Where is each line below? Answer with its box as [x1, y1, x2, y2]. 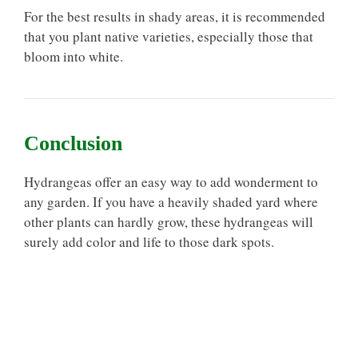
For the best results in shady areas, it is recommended [24, 6, 325, 26]
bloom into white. [24, 46, 123, 66]
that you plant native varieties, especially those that [24, 26, 313, 46]
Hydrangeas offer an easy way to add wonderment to [24, 172, 318, 191]
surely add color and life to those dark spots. [24, 232, 274, 251]
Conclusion [24, 131, 122, 155]
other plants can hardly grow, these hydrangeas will [24, 212, 313, 231]
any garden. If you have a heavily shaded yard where [24, 192, 318, 211]
